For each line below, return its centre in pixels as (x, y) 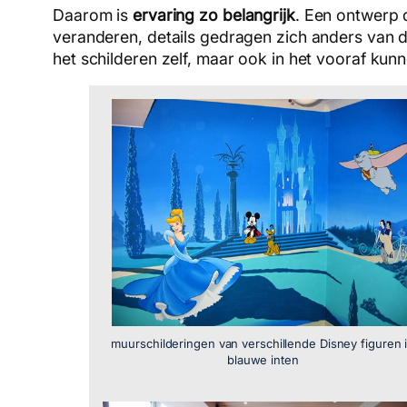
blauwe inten (263, 360)
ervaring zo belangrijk (214, 15)
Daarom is (93, 15)
